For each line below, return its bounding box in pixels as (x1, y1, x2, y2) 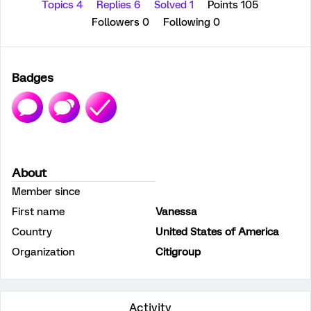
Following (162, 16, 213, 28)
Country (12, 226, 52, 238)
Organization (12, 246, 75, 258)
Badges (12, 71, 53, 85)
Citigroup (155, 246, 201, 258)
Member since (12, 185, 80, 198)
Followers (91, 16, 142, 28)
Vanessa (155, 205, 197, 218)
